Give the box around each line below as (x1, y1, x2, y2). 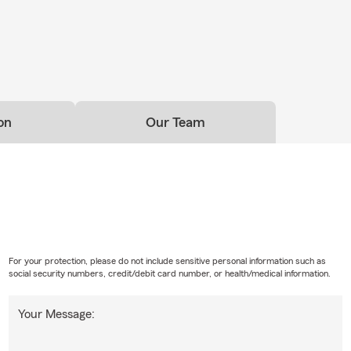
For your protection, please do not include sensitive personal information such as (8, 256, 326, 266)
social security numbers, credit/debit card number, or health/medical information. (8, 269, 331, 279)
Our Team (146, 115, 205, 130)
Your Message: (17, 308, 95, 321)
